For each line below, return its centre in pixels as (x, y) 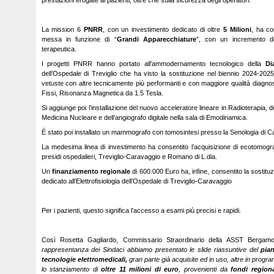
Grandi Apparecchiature (156, 39)
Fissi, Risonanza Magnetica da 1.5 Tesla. (102, 93)
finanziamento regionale (91, 171)
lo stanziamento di (71, 269)
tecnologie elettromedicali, (84, 259)
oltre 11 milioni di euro (140, 269)
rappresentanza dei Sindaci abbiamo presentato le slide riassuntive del (151, 250)
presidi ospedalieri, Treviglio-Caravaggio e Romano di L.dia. (129, 157)
